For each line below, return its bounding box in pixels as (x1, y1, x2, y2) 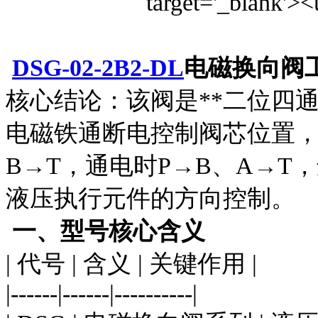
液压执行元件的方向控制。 (6, 185, 295, 212)
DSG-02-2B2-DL (12, 54, 184, 81)
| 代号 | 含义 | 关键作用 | (6, 250, 257, 277)
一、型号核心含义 (6, 217, 205, 244)
